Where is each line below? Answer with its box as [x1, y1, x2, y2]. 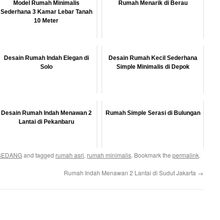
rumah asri [55, 151, 84, 159]
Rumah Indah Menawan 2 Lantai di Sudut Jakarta [64, 168, 197, 177]
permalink [172, 151, 199, 159]
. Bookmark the [131, 151, 172, 159]
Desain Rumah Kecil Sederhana [108, 55, 197, 61]
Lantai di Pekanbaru [18, 118, 74, 125]
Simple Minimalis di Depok [116, 63, 190, 70]
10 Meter [34, 17, 59, 24]
